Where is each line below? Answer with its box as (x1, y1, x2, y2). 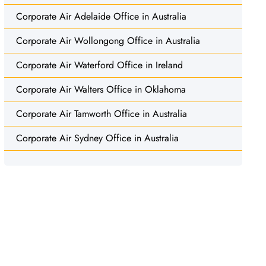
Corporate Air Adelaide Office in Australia (15, 9, 186, 23)
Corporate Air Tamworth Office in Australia (15, 106, 187, 121)
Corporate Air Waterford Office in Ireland (15, 58, 183, 72)
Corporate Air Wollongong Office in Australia (15, 33, 200, 47)
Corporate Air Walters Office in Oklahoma (15, 82, 186, 96)
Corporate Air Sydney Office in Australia (15, 131, 179, 145)
